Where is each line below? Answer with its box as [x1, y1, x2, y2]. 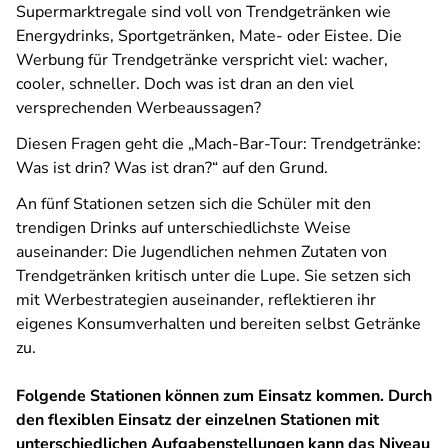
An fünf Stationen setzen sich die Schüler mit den [16, 193, 371, 215]
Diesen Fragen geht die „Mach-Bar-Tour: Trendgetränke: [16, 133, 421, 155]
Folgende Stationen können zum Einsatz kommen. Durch [16, 385, 432, 407]
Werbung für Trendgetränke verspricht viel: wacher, [16, 49, 388, 71]
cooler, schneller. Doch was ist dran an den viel [16, 73, 354, 95]
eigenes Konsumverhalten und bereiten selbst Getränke [16, 313, 421, 335]
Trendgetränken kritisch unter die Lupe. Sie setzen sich [16, 265, 411, 287]
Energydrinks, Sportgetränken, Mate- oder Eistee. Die [16, 25, 402, 47]
